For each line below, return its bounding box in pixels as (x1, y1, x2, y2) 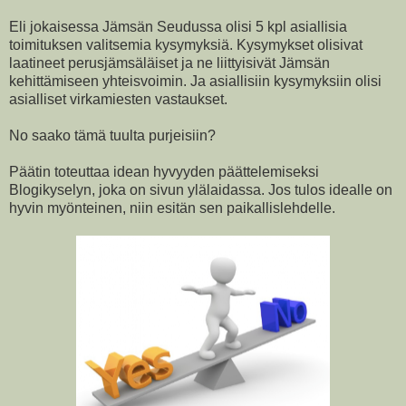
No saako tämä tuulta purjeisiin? (9, 127, 216, 143)
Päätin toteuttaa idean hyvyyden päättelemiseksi (9, 163, 319, 179)
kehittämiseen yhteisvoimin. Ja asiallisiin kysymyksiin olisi (9, 72, 382, 89)
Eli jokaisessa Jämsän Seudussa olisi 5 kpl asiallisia (9, 18, 347, 34)
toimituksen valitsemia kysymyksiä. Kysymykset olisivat (9, 36, 362, 53)
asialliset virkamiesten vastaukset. (9, 91, 227, 107)
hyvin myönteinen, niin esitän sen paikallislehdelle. (9, 199, 335, 216)
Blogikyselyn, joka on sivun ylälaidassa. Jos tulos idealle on (9, 181, 392, 198)
